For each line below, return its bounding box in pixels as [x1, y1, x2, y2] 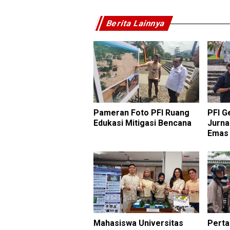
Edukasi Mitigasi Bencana [93, 118, 191, 128]
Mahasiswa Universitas [93, 218, 183, 228]
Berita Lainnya [105, 18, 167, 28]
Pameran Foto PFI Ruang [93, 108, 189, 118]
